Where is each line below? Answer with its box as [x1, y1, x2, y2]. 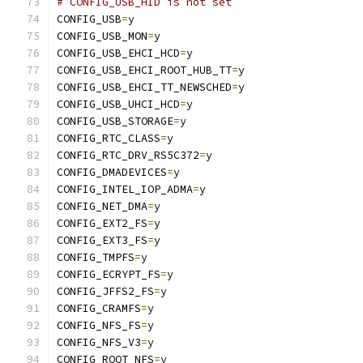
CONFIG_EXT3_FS [57, 233, 147, 247]
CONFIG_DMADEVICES [57, 165, 167, 179]
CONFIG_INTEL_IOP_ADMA [57, 182, 193, 196]
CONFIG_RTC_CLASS [57, 131, 160, 145]
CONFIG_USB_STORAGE [57, 114, 173, 128]
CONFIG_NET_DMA [57, 199, 147, 213]
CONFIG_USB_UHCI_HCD [57, 97, 180, 111]
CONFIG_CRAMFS [57, 301, 141, 315]
